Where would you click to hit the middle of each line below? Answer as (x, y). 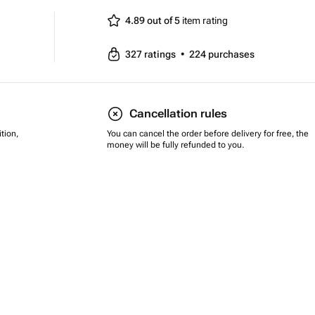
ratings (161, 54)
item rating (204, 20)
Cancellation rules (178, 114)
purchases (231, 54)
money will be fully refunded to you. (175, 145)
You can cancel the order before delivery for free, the (208, 134)
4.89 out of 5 (153, 20)
